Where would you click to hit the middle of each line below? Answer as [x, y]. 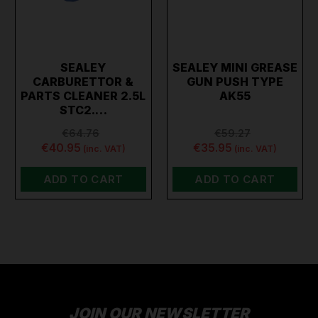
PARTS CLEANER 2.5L [83, 96]
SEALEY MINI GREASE [235, 68]
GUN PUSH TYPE [235, 82]
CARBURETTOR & [83, 82]
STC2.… [83, 110]
